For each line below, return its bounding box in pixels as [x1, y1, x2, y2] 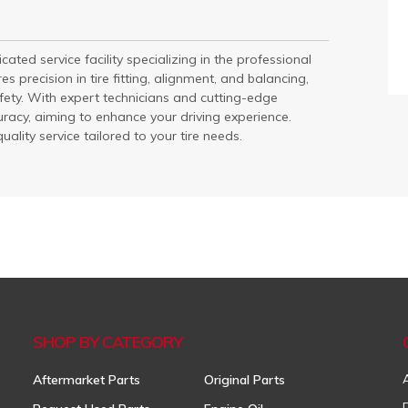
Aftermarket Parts [32, 372, 140, 389]
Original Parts [204, 372, 286, 389]
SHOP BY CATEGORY [32, 331, 182, 353]
